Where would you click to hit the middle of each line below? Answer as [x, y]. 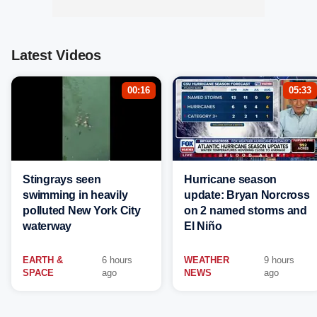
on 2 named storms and [246, 211]
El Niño [203, 226]
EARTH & [43, 260]
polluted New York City [82, 211]
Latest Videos [56, 55]
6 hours [117, 260]
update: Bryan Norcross [247, 195]
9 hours [279, 260]
